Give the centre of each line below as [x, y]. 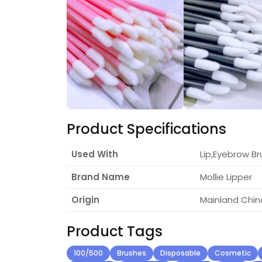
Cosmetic [233, 253]
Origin [85, 199]
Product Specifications [146, 129]
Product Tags [115, 231]
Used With [95, 154]
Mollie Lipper [226, 177]
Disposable [180, 253]
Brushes [132, 253]
